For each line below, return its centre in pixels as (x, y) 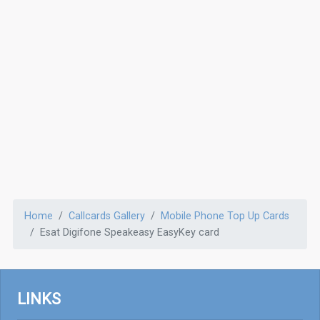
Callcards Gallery (107, 216)
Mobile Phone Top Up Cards (225, 216)
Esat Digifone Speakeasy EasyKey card (130, 232)
